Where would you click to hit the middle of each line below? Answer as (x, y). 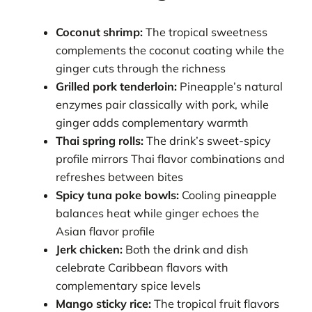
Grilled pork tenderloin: (117, 87)
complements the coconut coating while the (170, 50)
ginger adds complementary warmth (153, 123)
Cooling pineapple (228, 195)
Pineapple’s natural (230, 87)
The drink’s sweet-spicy (208, 141)
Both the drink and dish (186, 250)
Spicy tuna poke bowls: (118, 195)
